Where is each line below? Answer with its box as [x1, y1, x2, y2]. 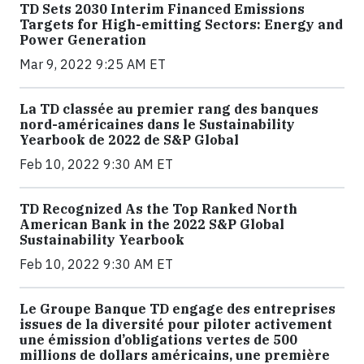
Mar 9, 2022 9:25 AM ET [19, 55, 166, 72]
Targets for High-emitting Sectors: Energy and [19, 15, 343, 32]
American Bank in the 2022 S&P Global [19, 215, 284, 232]
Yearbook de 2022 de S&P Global [19, 131, 239, 148]
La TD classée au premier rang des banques [19, 100, 318, 117]
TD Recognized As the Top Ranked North [19, 200, 297, 217]
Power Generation [19, 31, 146, 48]
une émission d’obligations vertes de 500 [19, 331, 297, 348]
